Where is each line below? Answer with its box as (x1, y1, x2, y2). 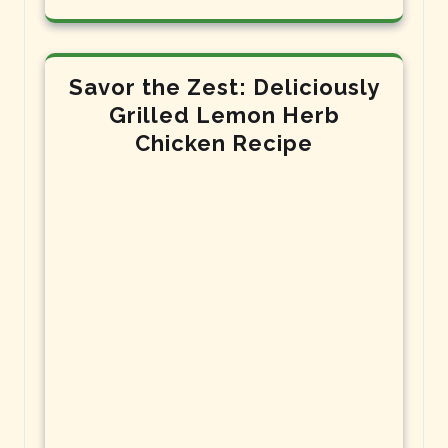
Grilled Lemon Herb (108, 101, 340, 128)
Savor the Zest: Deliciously (68, 73, 380, 100)
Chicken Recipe (135, 129, 313, 156)
